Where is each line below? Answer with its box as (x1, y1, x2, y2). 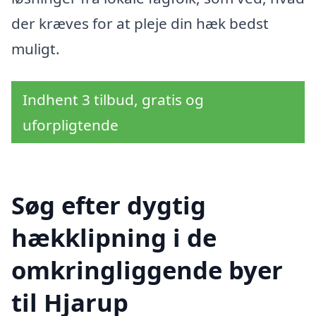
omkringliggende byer (11, 253, 283, 286)
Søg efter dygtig (11, 188, 206, 221)
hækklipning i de (11, 220, 217, 254)
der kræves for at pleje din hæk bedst (11, 13, 269, 34)
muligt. (11, 39, 60, 59)
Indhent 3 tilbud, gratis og (23, 89, 204, 109)
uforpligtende (23, 114, 119, 135)
